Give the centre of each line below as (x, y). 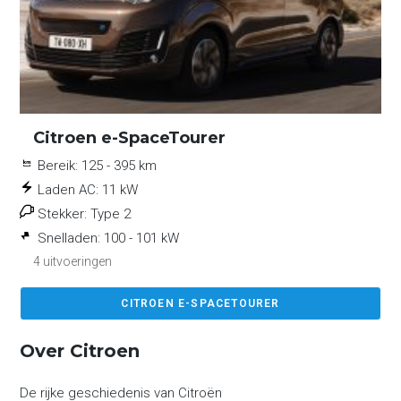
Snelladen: (69, 238)
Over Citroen (80, 350)
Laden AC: (68, 189)
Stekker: (63, 213)
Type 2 (111, 213)
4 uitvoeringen (73, 261)
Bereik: (58, 165)
